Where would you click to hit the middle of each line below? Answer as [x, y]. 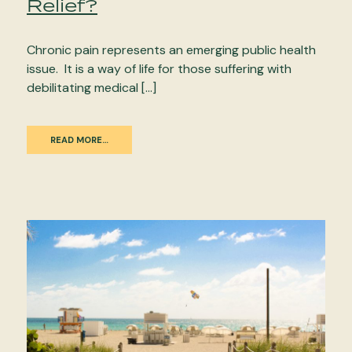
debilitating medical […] [92, 87]
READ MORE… [79, 139]
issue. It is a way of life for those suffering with [159, 68]
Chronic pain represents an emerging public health [171, 49]
